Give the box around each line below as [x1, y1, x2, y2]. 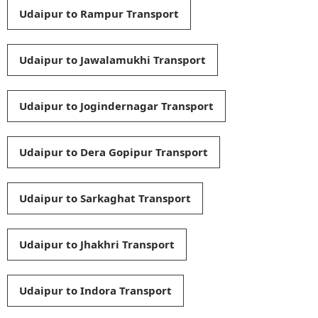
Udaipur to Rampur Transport [19, 6, 179, 21]
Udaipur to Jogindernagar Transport [19, 98, 214, 113]
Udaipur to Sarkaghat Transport [19, 190, 191, 205]
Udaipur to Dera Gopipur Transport [19, 144, 208, 159]
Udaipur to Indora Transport [19, 283, 172, 297]
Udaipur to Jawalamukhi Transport [19, 52, 206, 67]
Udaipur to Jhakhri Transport [19, 236, 175, 251]
